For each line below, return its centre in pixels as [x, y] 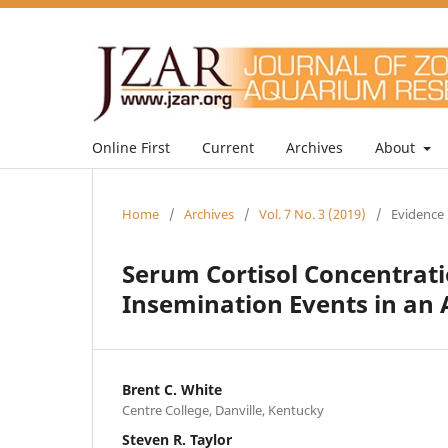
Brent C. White [172, 389]
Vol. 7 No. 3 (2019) [312, 213]
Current [228, 147]
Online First [131, 147]
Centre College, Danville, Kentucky [223, 409]
